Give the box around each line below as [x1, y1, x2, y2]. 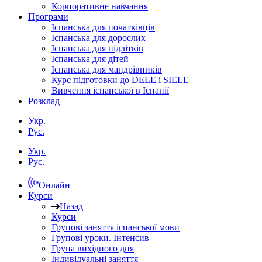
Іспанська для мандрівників [51, 64, 162, 74]
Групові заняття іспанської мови [51, 222, 180, 232]
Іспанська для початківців [51, 22, 155, 32]
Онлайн [39, 180, 70, 190]
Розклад [28, 96, 60, 106]
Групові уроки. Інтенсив [51, 233, 149, 243]
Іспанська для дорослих [51, 33, 146, 43]
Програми [28, 12, 68, 22]
